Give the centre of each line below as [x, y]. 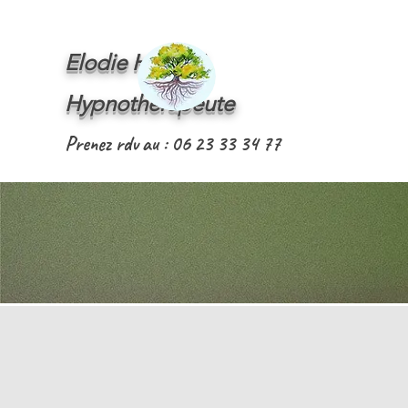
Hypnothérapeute [149, 103]
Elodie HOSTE [134, 62]
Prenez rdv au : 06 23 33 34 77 [173, 144]
